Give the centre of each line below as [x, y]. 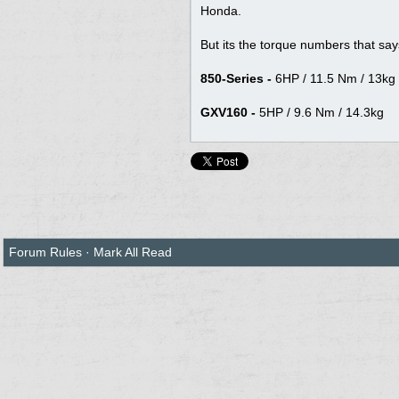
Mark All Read [133, 252]
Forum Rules [45, 252]
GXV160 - [228, 112]
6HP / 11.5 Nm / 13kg [334, 78]
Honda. [221, 10]
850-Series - [236, 78]
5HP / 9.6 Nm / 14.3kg [320, 112]
